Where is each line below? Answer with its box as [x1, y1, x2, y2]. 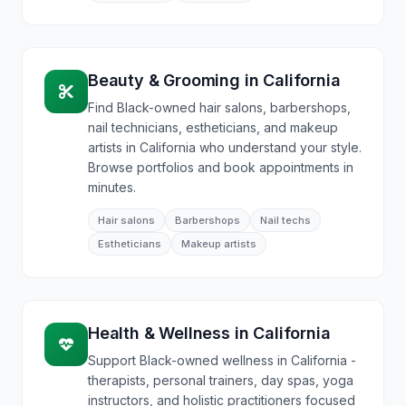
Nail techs [260, 214, 311, 227]
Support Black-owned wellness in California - [88, 353, 356, 368]
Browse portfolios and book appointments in [88, 159, 353, 175]
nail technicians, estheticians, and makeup [88, 120, 338, 135]
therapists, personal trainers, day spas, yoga [88, 372, 353, 388]
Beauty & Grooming [88, 71, 240, 90]
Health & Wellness [88, 324, 230, 343]
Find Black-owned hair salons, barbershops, [88, 100, 351, 115]
